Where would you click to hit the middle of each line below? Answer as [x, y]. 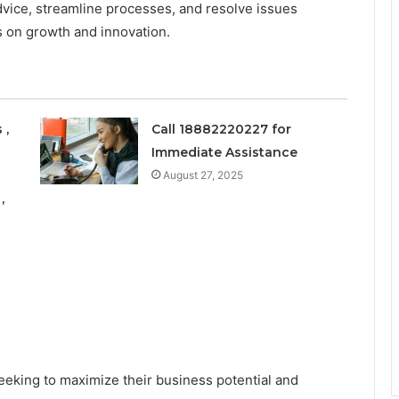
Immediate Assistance [224, 152]
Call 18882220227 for [221, 129]
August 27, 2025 [203, 175]
